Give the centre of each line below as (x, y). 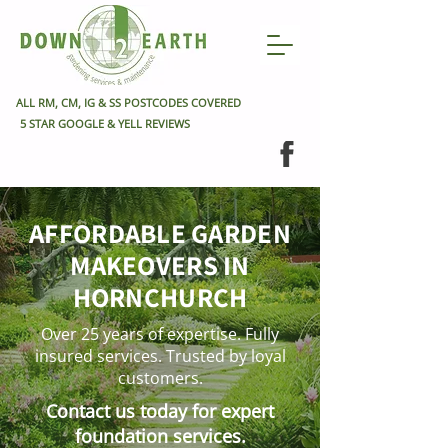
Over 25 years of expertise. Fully (160, 334)
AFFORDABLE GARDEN (160, 233)
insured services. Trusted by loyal (160, 356)
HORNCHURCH (160, 297)
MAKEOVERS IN (160, 265)
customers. (160, 378)
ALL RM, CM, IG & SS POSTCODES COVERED (128, 102)
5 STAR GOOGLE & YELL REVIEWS (105, 123)
